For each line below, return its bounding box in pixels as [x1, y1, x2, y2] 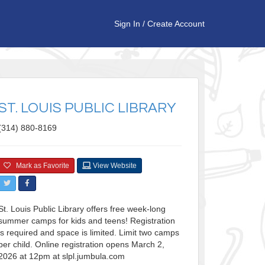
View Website [91, 161, 137, 170]
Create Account [147, 19, 205, 28]
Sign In [114, 19, 140, 28]
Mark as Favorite [10, 161, 69, 170]
